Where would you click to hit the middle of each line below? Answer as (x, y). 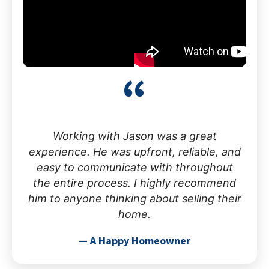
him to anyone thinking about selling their (134, 198)
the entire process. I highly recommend (134, 183)
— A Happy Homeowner (134, 241)
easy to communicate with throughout (134, 167)
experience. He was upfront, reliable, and (134, 151)
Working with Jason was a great (134, 136)
